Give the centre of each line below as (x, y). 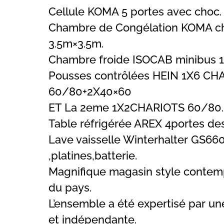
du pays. (70, 188)
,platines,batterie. (93, 156)
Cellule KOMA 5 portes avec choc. (135, 12)
